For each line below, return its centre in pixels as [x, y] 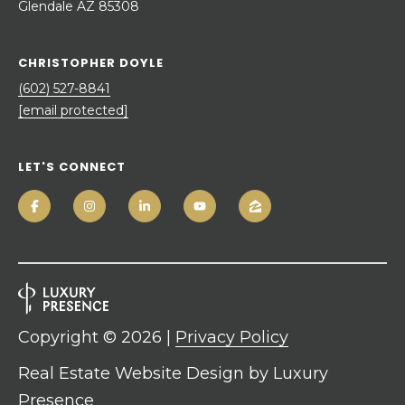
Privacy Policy [232, 337]
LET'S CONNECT [72, 166]
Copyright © [70, 337]
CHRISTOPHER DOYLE [91, 62]
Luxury [301, 373]
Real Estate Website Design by [146, 373]
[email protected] [73, 110]
